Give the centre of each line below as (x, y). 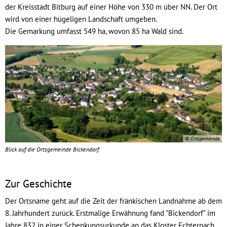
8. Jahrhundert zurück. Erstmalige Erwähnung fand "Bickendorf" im (110, 213)
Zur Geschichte (39, 184)
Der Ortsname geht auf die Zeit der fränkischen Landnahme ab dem (113, 201)
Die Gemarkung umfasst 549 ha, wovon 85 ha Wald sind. (94, 31)
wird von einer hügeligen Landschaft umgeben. (82, 19)
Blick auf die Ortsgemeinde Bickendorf (52, 149)
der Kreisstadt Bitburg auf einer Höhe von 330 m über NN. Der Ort (111, 7)
